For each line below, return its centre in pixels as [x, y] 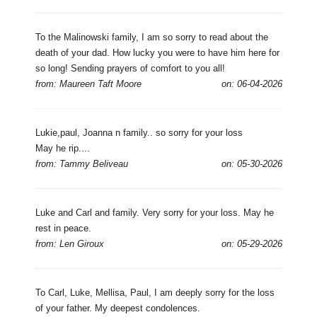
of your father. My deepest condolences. [117, 308]
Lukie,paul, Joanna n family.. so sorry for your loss [139, 132]
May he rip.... [62, 148]
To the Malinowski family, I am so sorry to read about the [151, 37]
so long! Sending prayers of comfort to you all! [130, 68]
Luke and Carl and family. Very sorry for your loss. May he [154, 212]
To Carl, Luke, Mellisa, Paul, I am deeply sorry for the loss [155, 292]
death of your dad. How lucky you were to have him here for [157, 52]
